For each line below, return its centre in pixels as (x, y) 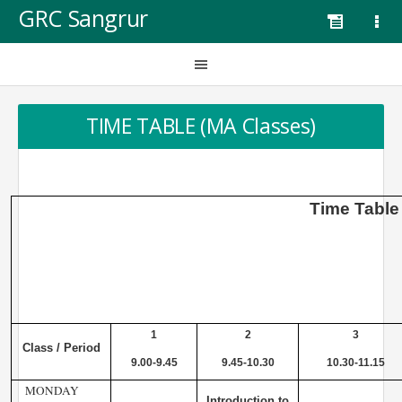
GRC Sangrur (83, 18)
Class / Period (61, 348)
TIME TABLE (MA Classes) (201, 126)
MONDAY (52, 391)
